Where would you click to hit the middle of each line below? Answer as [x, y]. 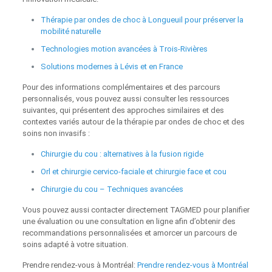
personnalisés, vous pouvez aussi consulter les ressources [126, 99]
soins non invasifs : [56, 134]
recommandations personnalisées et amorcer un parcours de [129, 233]
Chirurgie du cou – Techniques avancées [112, 189]
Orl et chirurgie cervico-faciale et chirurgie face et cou [133, 172]
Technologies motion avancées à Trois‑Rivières [124, 49]
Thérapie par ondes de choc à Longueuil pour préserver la [142, 20]
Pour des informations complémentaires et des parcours [121, 87]
